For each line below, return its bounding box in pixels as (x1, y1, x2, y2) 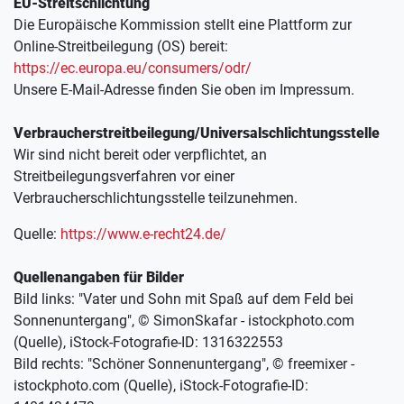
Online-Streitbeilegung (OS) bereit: (14, 38, 228, 55)
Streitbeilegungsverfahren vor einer (14, 168, 234, 185)
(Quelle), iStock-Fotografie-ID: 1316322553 (14, 334, 283, 351)
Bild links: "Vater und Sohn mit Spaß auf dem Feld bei (14, 290, 353, 308)
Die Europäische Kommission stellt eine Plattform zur (14, 16, 352, 33)
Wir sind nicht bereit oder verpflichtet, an (14, 146, 267, 163)
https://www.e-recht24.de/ (60, 225, 226, 243)
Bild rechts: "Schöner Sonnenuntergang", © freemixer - (14, 355, 354, 372)
